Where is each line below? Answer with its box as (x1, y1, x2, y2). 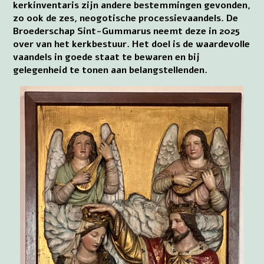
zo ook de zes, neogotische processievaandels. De (13, 11, 239, 25)
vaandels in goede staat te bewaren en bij (13, 50, 200, 64)
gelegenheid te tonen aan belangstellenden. (13, 63, 208, 77)
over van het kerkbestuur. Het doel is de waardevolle (13, 37, 250, 51)
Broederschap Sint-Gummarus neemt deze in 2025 (13, 24, 240, 38)
